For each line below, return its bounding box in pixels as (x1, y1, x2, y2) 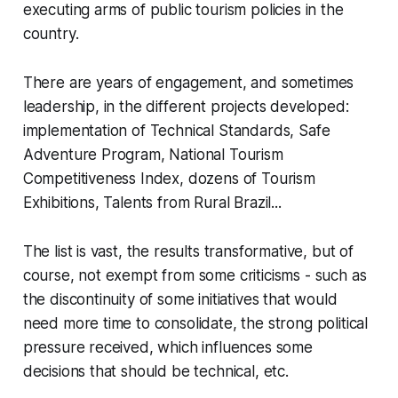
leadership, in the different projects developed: (22, 98, 349, 116)
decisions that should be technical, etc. (22, 362, 289, 381)
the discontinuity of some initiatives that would (22, 291, 338, 309)
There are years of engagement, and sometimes (22, 74, 354, 92)
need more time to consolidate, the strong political (22, 314, 369, 333)
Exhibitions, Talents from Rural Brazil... (22, 194, 282, 212)
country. (22, 25, 79, 44)
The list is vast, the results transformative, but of (22, 243, 354, 261)
